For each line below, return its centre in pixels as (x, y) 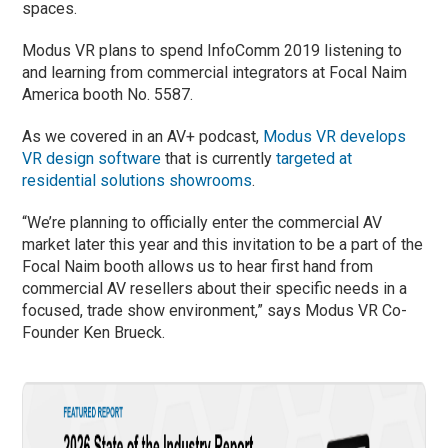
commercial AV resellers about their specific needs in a (215, 289)
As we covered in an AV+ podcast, (143, 137)
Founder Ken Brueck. (94, 333)
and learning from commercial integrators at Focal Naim (215, 73)
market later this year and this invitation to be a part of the (223, 245)
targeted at (314, 159)
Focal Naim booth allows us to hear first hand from (198, 267)
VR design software (92, 159)
